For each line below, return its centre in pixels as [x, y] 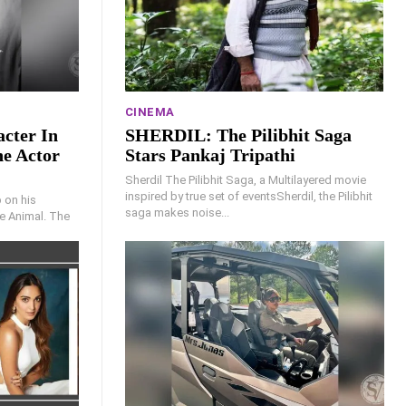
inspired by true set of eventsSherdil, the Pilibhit [248, 196]
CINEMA [150, 111]
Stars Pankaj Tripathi [210, 155]
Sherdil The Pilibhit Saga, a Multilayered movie [245, 179]
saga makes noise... [177, 212]
